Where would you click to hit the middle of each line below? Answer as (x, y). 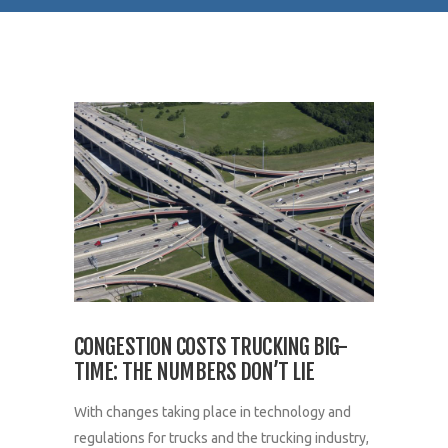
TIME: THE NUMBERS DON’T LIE (194, 371)
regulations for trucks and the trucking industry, (221, 437)
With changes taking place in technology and (212, 411)
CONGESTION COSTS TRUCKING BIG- (211, 346)
